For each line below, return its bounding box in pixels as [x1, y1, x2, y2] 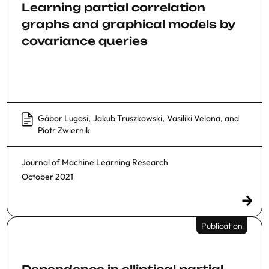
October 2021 [22, 171, 73, 183]
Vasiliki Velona [167, 113, 220, 124]
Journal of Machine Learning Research [22, 157, 168, 168]
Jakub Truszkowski [93, 113, 162, 124]
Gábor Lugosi [38, 113, 88, 124]
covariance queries [22, 34, 148, 48]
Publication [201, 220, 243, 232]
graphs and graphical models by [22, 17, 235, 31]
